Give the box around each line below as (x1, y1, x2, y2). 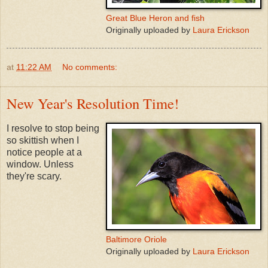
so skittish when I (7, 135, 79, 146)
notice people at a (7, 147, 82, 158)
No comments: (62, 62, 118, 72)
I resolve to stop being (7, 123, 99, 134)
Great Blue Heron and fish (106, 13, 205, 23)
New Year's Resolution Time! (7, 93, 179, 114)
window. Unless (7, 159, 74, 170)
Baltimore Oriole (106, 234, 167, 245)
